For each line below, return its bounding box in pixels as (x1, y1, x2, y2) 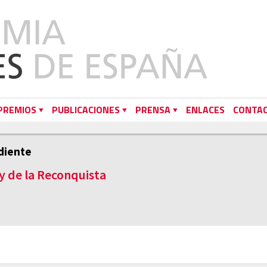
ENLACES (186, 103, 225, 117)
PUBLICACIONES (52, 103, 120, 117)
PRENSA (135, 103, 170, 117)
